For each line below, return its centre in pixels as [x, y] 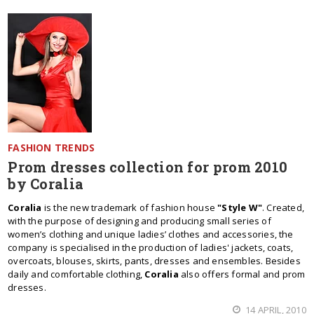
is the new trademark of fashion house [130, 207]
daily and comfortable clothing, [76, 274]
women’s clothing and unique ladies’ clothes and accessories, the [151, 234]
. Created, [283, 207]
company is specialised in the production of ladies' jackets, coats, [151, 247]
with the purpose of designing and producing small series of [139, 221]
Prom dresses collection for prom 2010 [148, 167]
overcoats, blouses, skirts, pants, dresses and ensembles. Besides [154, 261]
